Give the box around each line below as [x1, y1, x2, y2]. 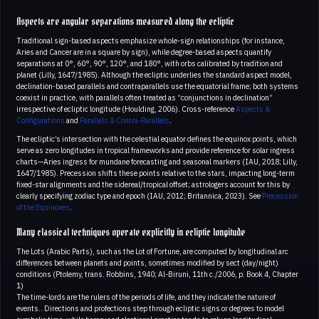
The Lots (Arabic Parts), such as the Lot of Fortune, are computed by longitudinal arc [16, 246, 288, 257]
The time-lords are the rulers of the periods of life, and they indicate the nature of [16, 292, 276, 303]
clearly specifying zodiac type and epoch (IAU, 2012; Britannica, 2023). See [16, 191, 262, 202]
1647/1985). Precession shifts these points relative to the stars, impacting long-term [16, 168, 295, 179]
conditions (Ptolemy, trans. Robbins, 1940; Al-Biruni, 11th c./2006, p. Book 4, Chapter [16, 269, 298, 280]
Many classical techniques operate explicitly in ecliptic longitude [16, 224, 245, 242]
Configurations [16, 115, 65, 126]
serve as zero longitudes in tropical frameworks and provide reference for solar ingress [16, 145, 295, 156]
